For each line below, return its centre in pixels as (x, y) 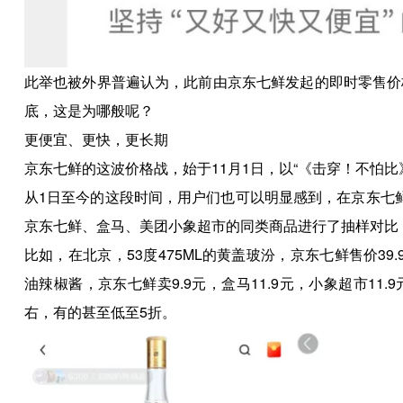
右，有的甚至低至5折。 (100, 312)
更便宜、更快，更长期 (96, 139)
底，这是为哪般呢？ (89, 111)
